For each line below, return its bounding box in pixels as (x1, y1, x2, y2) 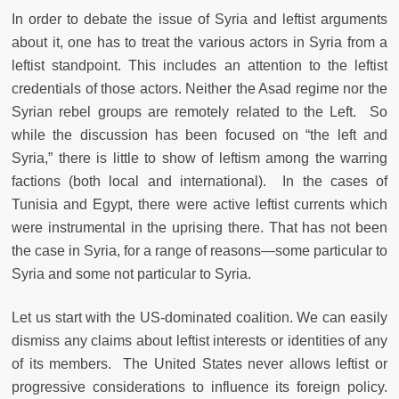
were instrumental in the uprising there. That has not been (12, 220, 387, 236)
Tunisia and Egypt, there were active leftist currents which (12, 197, 387, 213)
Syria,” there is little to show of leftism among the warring (12, 151, 387, 167)
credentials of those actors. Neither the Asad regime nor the (12, 81, 387, 97)
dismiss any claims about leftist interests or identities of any (12, 333, 387, 349)
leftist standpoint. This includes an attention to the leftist (12, 58, 387, 74)
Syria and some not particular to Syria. (12, 266, 251, 282)
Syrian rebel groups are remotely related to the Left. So (12, 104, 387, 120)
